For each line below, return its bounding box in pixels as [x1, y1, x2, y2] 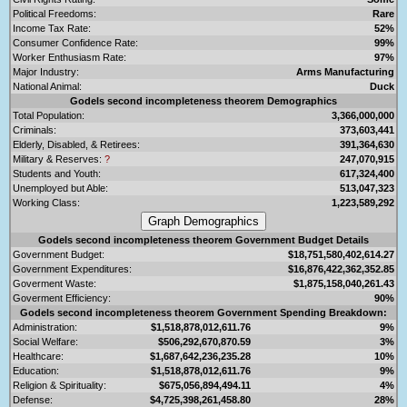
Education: [13, 364, 59, 376]
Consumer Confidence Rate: [13, 36, 138, 48]
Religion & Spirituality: [13, 379, 106, 391]
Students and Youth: [13, 167, 101, 179]
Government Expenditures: [13, 263, 132, 274]
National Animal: [13, 80, 82, 92]
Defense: [13, 393, 53, 405]
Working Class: [13, 196, 80, 208]
